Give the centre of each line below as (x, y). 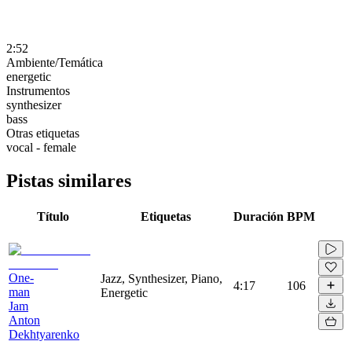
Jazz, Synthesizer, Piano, (161, 278)
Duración (258, 216)
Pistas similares (69, 180)
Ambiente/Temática (55, 62)
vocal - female (41, 147)
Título (53, 216)
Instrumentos (38, 90)
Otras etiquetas (43, 133)
